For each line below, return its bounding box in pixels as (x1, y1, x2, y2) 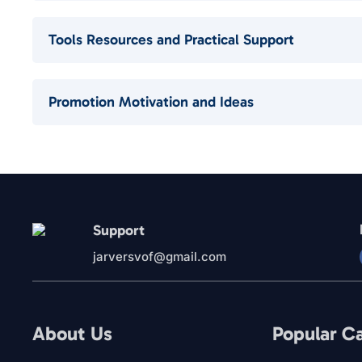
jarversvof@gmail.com (93, 249, 227, 264)
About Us (32, 322, 113, 345)
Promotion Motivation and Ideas (48, 93, 255, 111)
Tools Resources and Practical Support (48, 31, 295, 48)
